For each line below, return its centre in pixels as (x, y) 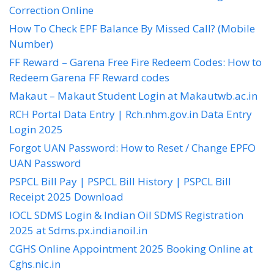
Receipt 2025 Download (66, 197)
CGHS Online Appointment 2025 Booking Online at (131, 249)
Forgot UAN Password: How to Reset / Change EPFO (132, 148)
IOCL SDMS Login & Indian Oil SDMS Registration (126, 215)
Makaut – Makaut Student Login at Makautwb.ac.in (133, 96)
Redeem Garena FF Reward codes (89, 77)
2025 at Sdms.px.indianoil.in (78, 230)
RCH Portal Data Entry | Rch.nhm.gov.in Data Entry (131, 114)
